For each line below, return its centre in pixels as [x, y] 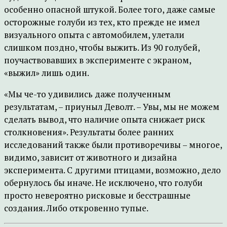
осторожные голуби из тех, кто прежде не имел [102, 22]
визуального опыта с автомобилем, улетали [94, 35]
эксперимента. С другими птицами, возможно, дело [112, 170]
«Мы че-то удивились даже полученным [87, 94]
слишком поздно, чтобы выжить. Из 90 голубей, [102, 47]
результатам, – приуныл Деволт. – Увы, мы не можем [112, 107]
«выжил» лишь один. [47, 73]
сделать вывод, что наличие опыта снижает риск [105, 119]
